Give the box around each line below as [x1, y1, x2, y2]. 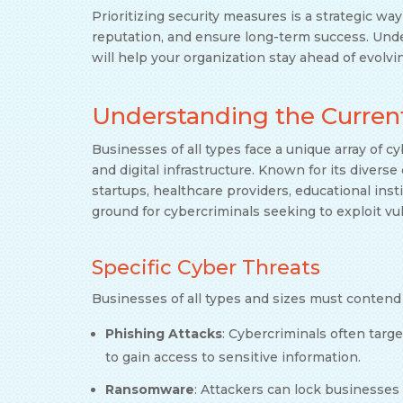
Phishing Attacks [105, 325, 222, 342]
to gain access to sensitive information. [105, 348, 361, 365]
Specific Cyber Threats [92, 255, 320, 280]
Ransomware [105, 381, 194, 398]
